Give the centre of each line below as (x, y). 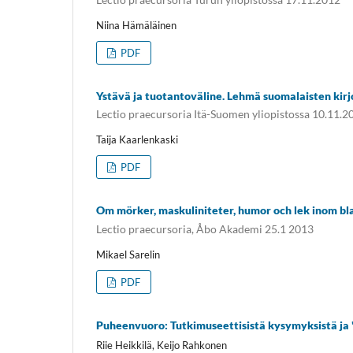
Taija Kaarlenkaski (137, 140)
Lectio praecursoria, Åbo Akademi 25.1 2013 (205, 229)
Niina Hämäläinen (136, 25)
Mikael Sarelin (128, 254)
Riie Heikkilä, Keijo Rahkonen (162, 345)
